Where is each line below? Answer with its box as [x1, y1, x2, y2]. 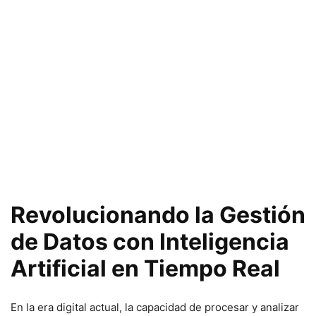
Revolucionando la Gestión [11, 201, 305, 229]
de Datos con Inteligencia [11, 228, 289, 255]
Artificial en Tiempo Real [11, 255, 280, 282]
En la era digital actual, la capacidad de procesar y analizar [11, 300, 299, 314]
